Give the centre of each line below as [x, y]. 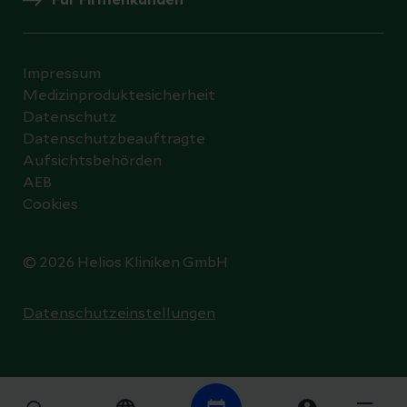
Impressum [62, 73]
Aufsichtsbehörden [92, 160]
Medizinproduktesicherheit [119, 95]
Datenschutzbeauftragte [114, 139]
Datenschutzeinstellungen [119, 313]
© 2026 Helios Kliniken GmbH [125, 262]
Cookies [50, 204]
